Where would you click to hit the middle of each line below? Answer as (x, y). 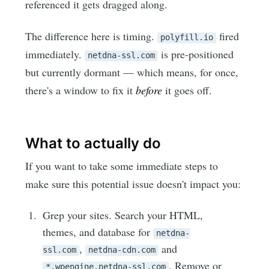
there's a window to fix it (81, 90)
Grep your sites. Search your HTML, (123, 215)
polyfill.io (187, 37)
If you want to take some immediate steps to (122, 166)
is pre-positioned (196, 54)
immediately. (55, 54)
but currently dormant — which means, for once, (132, 72)
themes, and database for (98, 232)
